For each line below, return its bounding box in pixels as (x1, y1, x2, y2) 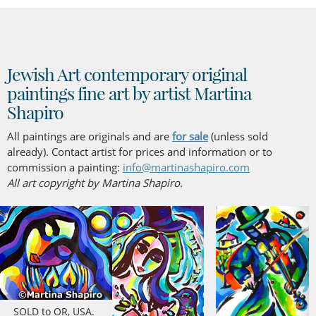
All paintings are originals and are (7, 129, 172, 143)
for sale (172, 129, 208, 143)
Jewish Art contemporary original (7, 62, 247, 85)
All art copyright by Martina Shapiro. (7, 176, 183, 190)
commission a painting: (7, 160, 123, 174)
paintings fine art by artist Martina (7, 81, 251, 104)
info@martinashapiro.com (123, 160, 250, 174)
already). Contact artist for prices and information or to (7, 145, 272, 159)
